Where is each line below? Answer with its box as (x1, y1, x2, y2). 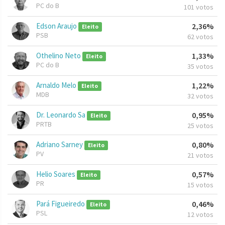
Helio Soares (36, 169, 77, 179)
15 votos (187, 180, 213, 190)
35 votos (187, 62, 213, 71)
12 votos (187, 210, 213, 219)
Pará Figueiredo (36, 199, 86, 209)
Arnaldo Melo (36, 80, 78, 90)
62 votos (187, 32, 213, 42)
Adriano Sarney (36, 140, 84, 150)
